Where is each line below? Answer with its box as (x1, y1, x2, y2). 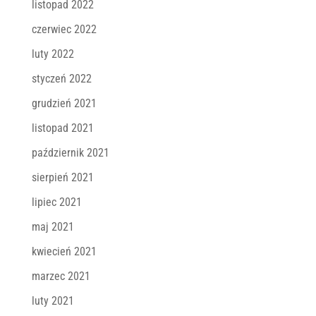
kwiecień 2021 (31, 244, 97, 258)
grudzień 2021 (31, 96, 97, 110)
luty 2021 (31, 293, 74, 308)
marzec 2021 (31, 269, 90, 283)
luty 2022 (31, 47, 74, 61)
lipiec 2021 (31, 195, 82, 209)
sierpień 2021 (31, 170, 94, 184)
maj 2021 (31, 219, 74, 233)
